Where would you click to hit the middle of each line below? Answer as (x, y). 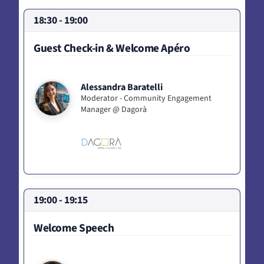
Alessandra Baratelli (122, 87)
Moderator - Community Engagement (146, 98)
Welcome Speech (74, 228)
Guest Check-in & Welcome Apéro (112, 48)
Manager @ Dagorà (114, 109)
